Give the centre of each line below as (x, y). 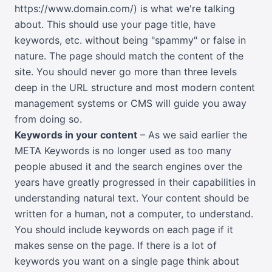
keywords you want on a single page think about (127, 261)
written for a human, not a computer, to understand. (134, 214)
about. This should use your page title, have (115, 25)
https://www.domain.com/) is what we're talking (125, 9)
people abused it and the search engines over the (128, 167)
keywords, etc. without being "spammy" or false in (130, 40)
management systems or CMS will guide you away (131, 104)
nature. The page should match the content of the (129, 56)
